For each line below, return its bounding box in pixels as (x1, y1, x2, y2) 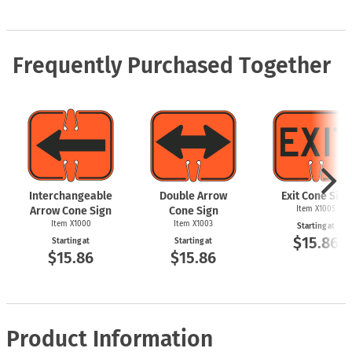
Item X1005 (296, 203, 335, 214)
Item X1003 (174, 218, 213, 229)
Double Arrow (159, 189, 227, 203)
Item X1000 (50, 218, 91, 229)
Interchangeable (29, 189, 112, 203)
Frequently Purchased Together (13, 52, 331, 79)
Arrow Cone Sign (30, 203, 112, 218)
